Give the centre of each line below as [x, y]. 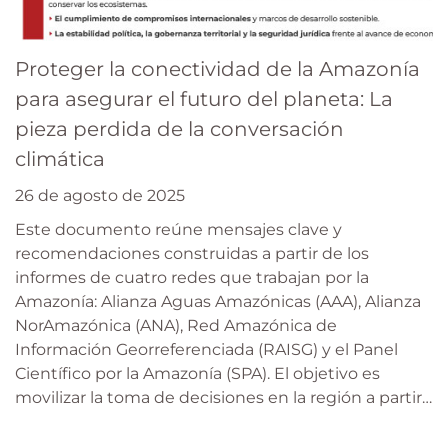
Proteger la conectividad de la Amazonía [217, 69]
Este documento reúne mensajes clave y [178, 230]
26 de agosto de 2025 [100, 196]
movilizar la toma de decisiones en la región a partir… [223, 398]
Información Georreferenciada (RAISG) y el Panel [206, 350]
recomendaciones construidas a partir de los [192, 254]
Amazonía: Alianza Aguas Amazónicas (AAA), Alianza [218, 302]
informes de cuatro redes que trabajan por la [192, 278]
